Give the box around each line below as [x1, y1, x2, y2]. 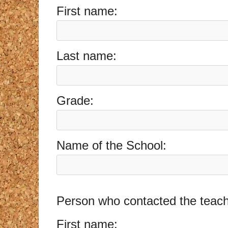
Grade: [56, 94, 94, 108]
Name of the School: [56, 138, 166, 153]
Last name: [56, 48, 117, 63]
